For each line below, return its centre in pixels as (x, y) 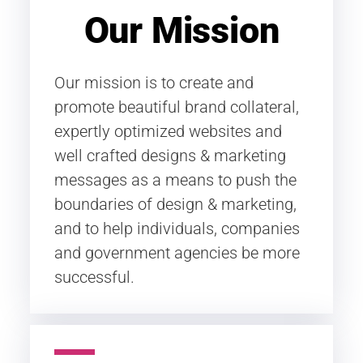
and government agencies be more (177, 253)
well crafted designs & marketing (170, 156)
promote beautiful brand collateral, (177, 107)
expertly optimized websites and (168, 131)
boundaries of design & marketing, (175, 204)
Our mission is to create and (154, 83)
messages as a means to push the (175, 180)
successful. (94, 277)
